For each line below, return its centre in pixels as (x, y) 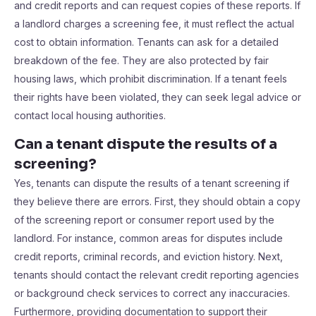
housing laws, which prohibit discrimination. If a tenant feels (151, 79)
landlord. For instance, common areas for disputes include (148, 238)
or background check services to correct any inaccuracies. (152, 293)
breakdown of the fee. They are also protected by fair (141, 60)
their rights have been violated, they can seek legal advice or (158, 97)
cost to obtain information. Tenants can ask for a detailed (146, 42)
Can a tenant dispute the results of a (146, 144)
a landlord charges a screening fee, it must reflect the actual (154, 24)
